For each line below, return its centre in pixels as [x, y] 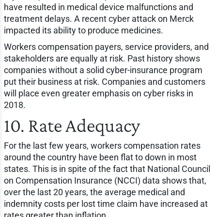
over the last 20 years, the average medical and [94, 192]
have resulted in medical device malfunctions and [98, 7]
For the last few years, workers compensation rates [102, 145]
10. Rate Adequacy [72, 125]
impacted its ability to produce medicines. [83, 30]
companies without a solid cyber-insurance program [103, 70]
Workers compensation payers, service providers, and [106, 46]
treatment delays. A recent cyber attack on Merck [99, 18]
